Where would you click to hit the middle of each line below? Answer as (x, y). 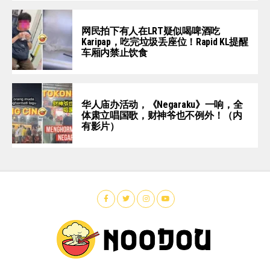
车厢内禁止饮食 (115, 52)
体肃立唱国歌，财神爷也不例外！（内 (162, 115)
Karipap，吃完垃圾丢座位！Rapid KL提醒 (165, 42)
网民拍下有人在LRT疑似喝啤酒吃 (151, 31)
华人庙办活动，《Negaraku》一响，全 (162, 104)
